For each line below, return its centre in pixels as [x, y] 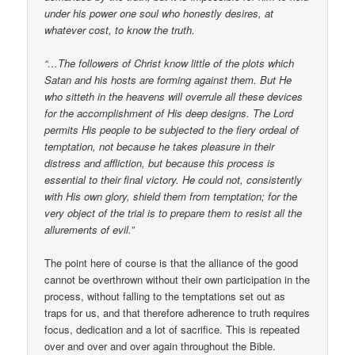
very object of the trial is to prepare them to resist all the [174, 212]
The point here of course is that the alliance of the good [172, 263]
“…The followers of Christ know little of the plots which [170, 63]
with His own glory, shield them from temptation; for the [171, 196]
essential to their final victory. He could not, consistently [174, 179]
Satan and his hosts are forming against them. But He [168, 79]
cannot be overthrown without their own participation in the [177, 279]
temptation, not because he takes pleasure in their [160, 146]
